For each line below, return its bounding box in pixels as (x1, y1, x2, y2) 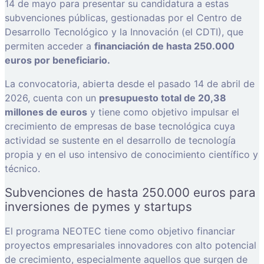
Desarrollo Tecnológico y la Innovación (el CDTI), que (5, 25, 243, 38)
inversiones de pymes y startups (5, 199, 196, 214)
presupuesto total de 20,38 (99, 91, 226, 104)
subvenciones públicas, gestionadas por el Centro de (5, 11, 242, 24)
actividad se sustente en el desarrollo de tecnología (5, 134, 236, 146)
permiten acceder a (5, 39, 94, 52)
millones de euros (5, 105, 87, 118)
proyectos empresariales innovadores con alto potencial (5, 239, 256, 251)
